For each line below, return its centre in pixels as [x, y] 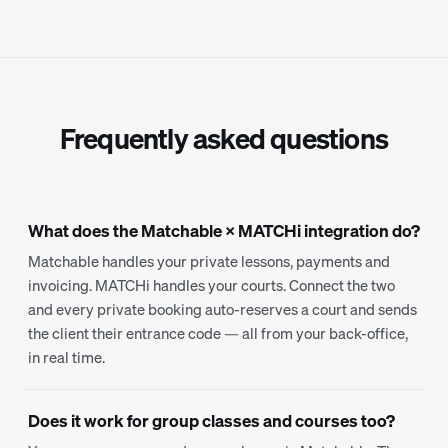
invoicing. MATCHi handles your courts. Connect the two [211, 285]
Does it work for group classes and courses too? [211, 420]
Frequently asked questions [224, 138]
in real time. [66, 357]
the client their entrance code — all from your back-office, [218, 333]
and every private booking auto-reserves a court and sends [222, 309]
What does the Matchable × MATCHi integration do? [224, 230]
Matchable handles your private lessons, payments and [209, 261]
